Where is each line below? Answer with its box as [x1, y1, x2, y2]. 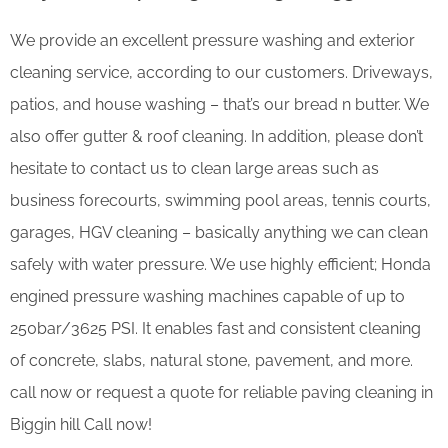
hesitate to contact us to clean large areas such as [10, 158, 379, 178]
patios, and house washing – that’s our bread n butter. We [10, 94, 429, 114]
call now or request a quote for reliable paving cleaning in [10, 382, 433, 402]
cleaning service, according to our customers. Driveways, [10, 62, 433, 82]
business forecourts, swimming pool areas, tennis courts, [10, 190, 431, 210]
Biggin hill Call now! [10, 414, 152, 434]
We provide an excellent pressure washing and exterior [10, 30, 415, 50]
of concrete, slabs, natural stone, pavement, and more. [10, 350, 413, 370]
